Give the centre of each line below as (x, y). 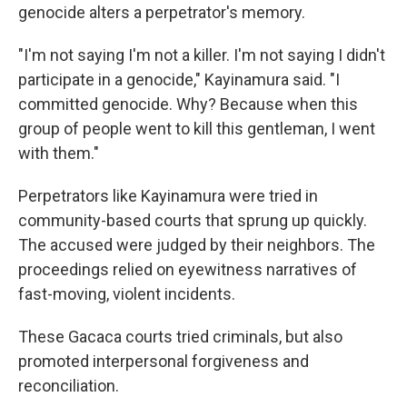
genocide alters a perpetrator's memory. (162, 12)
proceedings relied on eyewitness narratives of (188, 269)
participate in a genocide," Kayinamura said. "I (179, 79)
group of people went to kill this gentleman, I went (197, 129)
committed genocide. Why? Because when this (188, 104)
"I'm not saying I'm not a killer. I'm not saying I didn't (202, 55)
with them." (59, 153)
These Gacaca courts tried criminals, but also (180, 337)
